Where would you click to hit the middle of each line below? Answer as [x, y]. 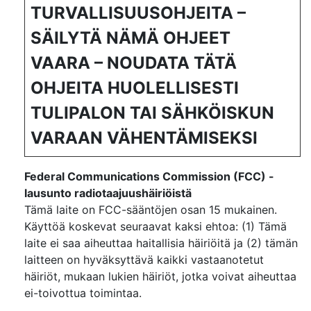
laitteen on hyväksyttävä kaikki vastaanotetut [144, 260]
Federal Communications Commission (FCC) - [149, 176]
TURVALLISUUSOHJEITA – [138, 13]
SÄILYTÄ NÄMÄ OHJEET [131, 38]
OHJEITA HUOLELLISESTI [135, 88]
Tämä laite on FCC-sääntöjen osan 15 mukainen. [151, 210]
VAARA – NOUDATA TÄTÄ [134, 63]
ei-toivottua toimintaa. [83, 293]
